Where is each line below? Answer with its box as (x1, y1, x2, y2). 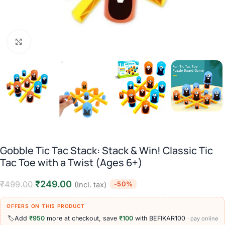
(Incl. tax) (74, 180, 106, 190)
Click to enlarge (30, 37, 76, 45)
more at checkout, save (45, 214, 119, 222)
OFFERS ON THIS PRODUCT (7, 203, 85, 209)
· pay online (187, 214, 218, 222)
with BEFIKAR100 (133, 214, 187, 222)
